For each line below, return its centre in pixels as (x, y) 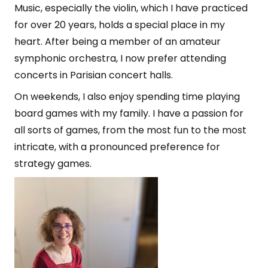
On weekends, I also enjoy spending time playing (127, 97)
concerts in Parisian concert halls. (95, 75)
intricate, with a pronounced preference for (117, 147)
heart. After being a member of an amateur (118, 42)
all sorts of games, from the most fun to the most (130, 130)
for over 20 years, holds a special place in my (120, 25)
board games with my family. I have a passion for (129, 113)
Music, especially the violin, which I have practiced (131, 8)
